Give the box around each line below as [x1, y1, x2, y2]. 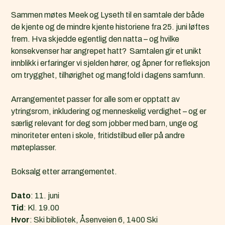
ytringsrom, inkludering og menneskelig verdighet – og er [11, 106, 207, 116]
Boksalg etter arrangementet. [11, 167, 118, 176]
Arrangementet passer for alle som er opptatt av [11, 94, 180, 103]
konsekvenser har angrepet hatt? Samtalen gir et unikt [11, 46, 202, 55]
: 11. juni [31, 191, 61, 200]
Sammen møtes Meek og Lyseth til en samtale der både [11, 10, 205, 19]
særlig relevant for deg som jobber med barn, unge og [11, 119, 198, 128]
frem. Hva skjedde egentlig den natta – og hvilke [11, 34, 180, 43]
